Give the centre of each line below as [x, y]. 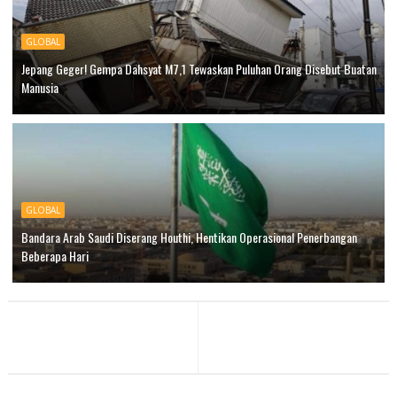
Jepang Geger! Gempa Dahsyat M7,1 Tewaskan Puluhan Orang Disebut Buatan [198, 69]
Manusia [39, 88]
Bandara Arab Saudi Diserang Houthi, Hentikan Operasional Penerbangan [189, 237]
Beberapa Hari [54, 256]
